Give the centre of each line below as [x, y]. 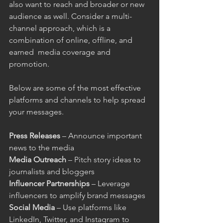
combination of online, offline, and [72, 40]
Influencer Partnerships [49, 184]
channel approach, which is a [61, 28]
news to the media [42, 148]
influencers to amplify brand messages [77, 196]
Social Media [32, 208]
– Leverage [111, 184]
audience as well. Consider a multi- [70, 16]
